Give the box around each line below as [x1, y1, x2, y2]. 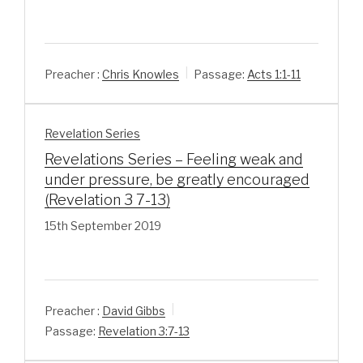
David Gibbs [102, 304, 165, 318]
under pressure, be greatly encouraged [45, 171, 310, 189]
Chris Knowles [102, 67, 179, 82]
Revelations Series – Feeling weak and [45, 151, 303, 169]
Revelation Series [45, 126, 140, 141]
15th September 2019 [45, 219, 161, 233]
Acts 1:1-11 [247, 67, 301, 82]
